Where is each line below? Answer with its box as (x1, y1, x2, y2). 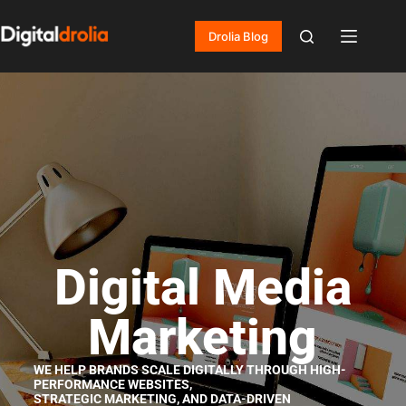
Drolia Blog (208, 29, 269, 43)
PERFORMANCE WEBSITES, (33, 377, 192, 391)
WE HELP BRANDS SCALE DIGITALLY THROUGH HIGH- (33, 362, 346, 377)
